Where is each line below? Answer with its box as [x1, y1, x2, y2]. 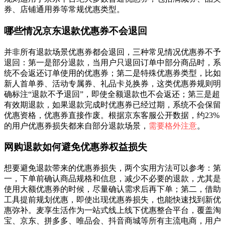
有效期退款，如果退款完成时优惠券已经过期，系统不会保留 [4, 100, 221, 109]
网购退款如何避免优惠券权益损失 [4, 142, 147, 153]
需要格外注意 [149, 121, 197, 130]
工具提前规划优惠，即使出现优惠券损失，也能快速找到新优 [4, 195, 221, 204]
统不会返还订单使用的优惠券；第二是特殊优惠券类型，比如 [4, 68, 221, 77]
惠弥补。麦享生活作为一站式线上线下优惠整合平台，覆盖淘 [4, 206, 221, 215]
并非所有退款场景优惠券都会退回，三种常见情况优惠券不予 [4, 47, 221, 56]
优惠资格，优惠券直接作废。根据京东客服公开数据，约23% [4, 110, 219, 120]
